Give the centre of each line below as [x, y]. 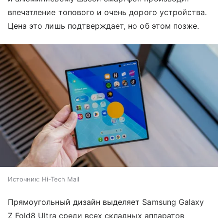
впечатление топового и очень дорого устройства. [108, 12]
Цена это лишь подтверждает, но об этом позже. [104, 26]
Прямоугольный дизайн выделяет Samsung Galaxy [106, 202]
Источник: [24, 179]
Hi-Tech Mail [61, 179]
